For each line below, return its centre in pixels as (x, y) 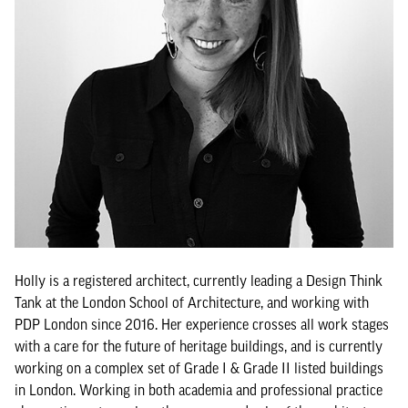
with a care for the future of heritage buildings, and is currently (199, 346)
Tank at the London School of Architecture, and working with (192, 302)
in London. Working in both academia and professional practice (199, 390)
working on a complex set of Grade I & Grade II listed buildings (199, 368)
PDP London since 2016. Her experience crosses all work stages (202, 324)
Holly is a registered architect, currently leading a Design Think (199, 280)
